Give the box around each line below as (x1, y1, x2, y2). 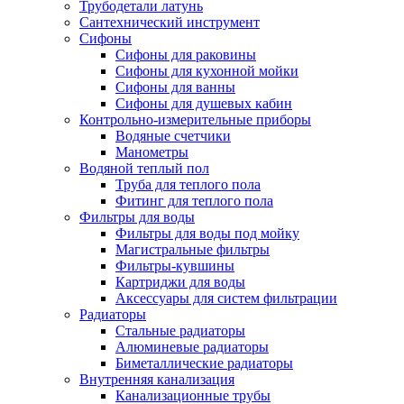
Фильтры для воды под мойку (115, 225, 299, 242)
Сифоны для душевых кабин (115, 96, 292, 112)
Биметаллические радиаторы (115, 355, 293, 372)
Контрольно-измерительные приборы (79, 112, 311, 128)
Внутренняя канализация (79, 372, 234, 388)
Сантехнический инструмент (79, 14, 260, 31)
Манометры (115, 144, 188, 161)
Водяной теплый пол (79, 161, 209, 177)
